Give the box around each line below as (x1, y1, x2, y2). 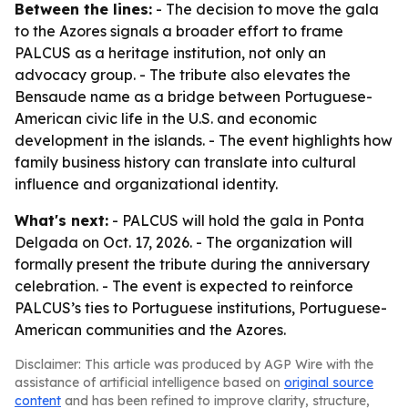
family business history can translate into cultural (15, 153, 356, 171)
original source (284, 374, 373, 391)
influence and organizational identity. (15, 175, 278, 193)
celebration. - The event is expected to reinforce (15, 277, 353, 295)
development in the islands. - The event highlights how (15, 131, 393, 149)
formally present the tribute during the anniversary (15, 255, 370, 273)
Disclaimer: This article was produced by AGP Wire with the (15, 356, 373, 372)
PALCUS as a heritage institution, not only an (15, 44, 326, 62)
